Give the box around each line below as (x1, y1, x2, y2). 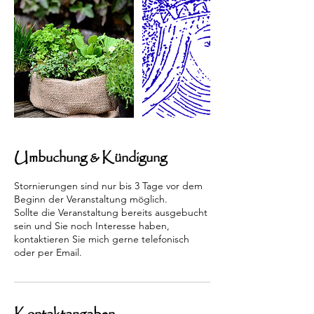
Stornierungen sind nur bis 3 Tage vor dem (14, 179, 203, 192)
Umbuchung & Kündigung (14, 147, 167, 169)
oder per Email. (14, 246, 82, 259)
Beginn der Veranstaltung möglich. (14, 193, 168, 205)
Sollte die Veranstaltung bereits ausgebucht (14, 206, 207, 219)
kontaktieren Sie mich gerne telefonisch (14, 233, 189, 245)
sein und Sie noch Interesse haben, (14, 219, 170, 232)
